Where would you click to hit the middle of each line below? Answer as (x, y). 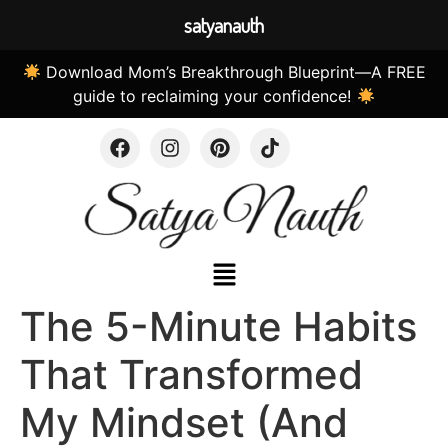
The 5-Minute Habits (218, 326)
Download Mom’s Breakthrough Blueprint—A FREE (233, 72)
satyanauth (224, 25)
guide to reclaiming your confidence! (215, 96)
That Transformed (191, 374)
